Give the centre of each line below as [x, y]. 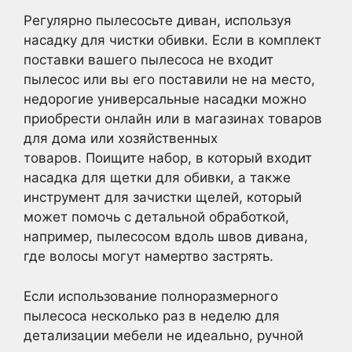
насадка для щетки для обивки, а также [157, 178]
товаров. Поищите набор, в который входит [168, 158]
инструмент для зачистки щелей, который [163, 197]
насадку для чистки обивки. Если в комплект [172, 40]
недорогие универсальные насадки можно [165, 99]
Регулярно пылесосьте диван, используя [158, 20]
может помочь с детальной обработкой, [156, 217]
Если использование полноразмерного [151, 296]
